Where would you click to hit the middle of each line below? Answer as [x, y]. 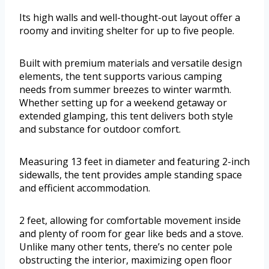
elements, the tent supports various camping [121, 76]
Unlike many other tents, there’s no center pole [126, 246]
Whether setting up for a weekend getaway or [123, 102]
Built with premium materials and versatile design [131, 63]
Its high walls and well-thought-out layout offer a [130, 17]
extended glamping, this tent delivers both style [126, 116]
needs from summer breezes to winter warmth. [125, 89]
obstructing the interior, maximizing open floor [125, 260]
